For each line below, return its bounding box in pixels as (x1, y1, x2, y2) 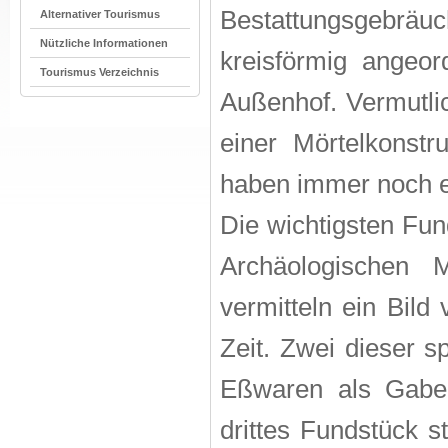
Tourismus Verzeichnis (40, 66, 159, 78)
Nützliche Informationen (40, 37, 168, 49)
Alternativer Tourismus (40, 8, 160, 20)
